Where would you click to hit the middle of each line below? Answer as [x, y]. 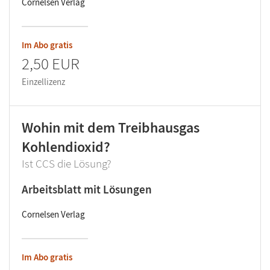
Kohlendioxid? [66, 147]
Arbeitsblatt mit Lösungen [87, 190]
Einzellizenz [43, 82]
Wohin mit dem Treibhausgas [111, 128]
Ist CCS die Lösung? [67, 164]
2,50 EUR [51, 64]
